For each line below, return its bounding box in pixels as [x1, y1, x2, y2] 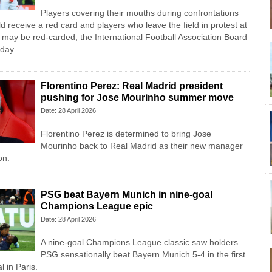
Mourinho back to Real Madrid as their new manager [40, 141, 243, 151]
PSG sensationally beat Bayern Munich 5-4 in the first [40, 250, 245, 260]
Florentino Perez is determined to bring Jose [40, 129, 211, 139]
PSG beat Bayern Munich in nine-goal [40, 189, 212, 200]
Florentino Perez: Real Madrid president [40, 81, 223, 92]
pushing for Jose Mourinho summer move [40, 92, 234, 103]
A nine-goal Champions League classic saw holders [40, 237, 238, 248]
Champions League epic [40, 201, 153, 212]
